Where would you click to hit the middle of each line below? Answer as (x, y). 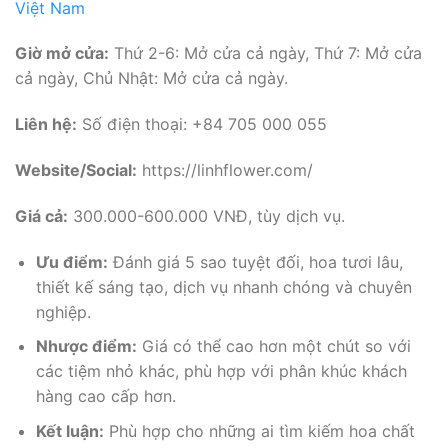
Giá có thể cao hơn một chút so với (273, 346)
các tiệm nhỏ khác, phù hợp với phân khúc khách (221, 371)
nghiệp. (63, 311)
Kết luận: (69, 430)
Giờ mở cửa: (62, 53)
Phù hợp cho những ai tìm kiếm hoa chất (259, 430)
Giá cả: (41, 215)
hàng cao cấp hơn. (105, 396)
